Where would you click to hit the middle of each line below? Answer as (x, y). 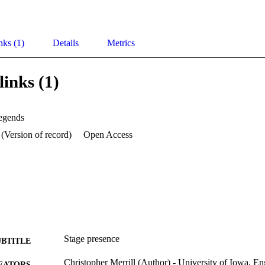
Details (66, 43)
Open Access (108, 135)
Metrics (121, 43)
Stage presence (92, 239)
